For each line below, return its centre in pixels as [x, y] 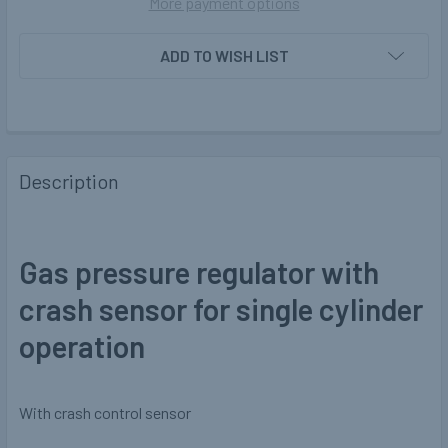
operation [85, 346]
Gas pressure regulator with [199, 272]
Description [69, 181]
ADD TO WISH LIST [224, 56]
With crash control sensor [105, 413]
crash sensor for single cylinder [221, 309]
